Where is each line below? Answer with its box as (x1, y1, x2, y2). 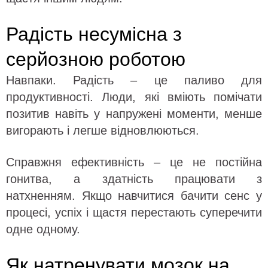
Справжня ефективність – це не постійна (6, 155, 262, 169)
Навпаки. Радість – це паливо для (6, 73, 262, 87)
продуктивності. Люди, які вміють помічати (6, 90, 262, 103)
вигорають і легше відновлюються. (6, 123, 199, 137)
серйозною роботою (6, 48, 185, 70)
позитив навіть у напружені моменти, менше (6, 106, 262, 120)
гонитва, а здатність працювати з (6, 172, 262, 185)
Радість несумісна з (6, 23, 182, 45)
